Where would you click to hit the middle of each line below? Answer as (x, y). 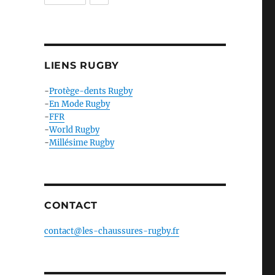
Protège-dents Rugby (91, 91)
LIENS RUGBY (82, 66)
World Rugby (74, 130)
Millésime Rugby (81, 143)
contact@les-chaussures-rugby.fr (111, 231)
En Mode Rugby (79, 104)
